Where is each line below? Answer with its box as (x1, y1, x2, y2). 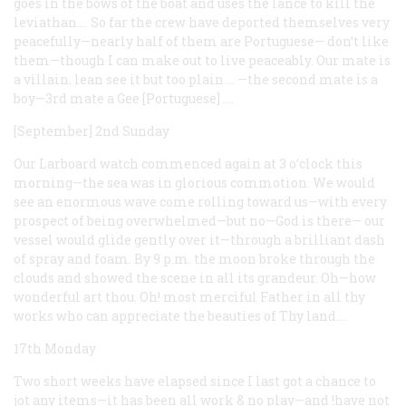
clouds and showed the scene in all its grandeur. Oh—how (14, 268, 376, 286)
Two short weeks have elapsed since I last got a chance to (14, 372, 376, 390)
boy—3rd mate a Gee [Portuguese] (14, 89, 220, 107)
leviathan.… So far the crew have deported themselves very (14, 13, 390, 31)
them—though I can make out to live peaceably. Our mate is (14, 51, 391, 69)
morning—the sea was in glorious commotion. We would (14, 173, 375, 191)
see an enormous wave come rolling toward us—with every (14, 192, 387, 210)
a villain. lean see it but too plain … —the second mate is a (14, 70, 378, 88)
